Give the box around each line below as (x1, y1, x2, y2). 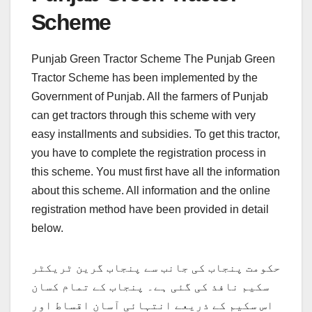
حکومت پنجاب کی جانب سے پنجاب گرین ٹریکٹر (31, 261, 281, 274)
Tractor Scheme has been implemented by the (31, 71, 258, 84)
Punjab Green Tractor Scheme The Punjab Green (31, 52, 275, 65)
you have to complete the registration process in (31, 146, 266, 159)
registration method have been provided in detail (31, 203, 269, 215)
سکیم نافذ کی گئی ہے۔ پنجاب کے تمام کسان (31, 280, 270, 292)
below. (31, 221, 63, 234)
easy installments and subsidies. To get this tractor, (31, 127, 280, 140)
